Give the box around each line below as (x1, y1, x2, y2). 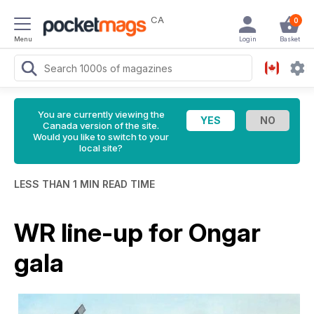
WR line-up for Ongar (14, 217, 261, 248)
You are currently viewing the (37, 109, 165, 120)
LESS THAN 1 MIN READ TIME (14, 178, 155, 190)
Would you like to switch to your (33, 131, 169, 142)
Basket (279, 35, 300, 43)
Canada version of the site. (43, 120, 159, 131)
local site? (79, 142, 123, 153)
